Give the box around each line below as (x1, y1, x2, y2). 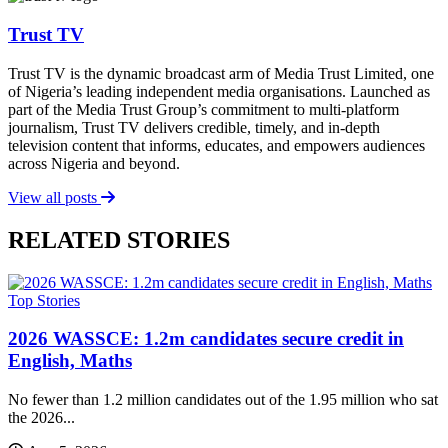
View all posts (8, 188, 101, 206)
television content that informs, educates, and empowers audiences (8, 136, 425, 154)
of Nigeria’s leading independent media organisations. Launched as (8, 82, 430, 100)
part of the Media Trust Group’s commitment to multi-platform (8, 100, 399, 118)
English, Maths (8, 350, 132, 372)
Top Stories (8, 291, 80, 309)
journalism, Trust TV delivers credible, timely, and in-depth (8, 118, 380, 136)
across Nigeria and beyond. (8, 154, 180, 172)
